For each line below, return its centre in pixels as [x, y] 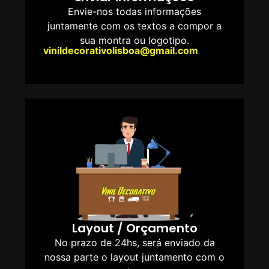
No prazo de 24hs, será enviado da [134, 242]
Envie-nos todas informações [134, 12]
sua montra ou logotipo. [134, 41]
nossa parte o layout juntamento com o [134, 257]
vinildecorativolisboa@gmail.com [121, 50]
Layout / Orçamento [134, 228]
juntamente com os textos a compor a [134, 26]
